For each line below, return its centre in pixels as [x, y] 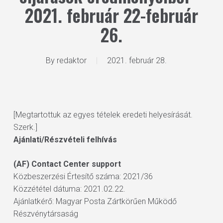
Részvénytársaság [46, 214]
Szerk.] [25, 127]
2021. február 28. [137, 60]
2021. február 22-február [111, 15]
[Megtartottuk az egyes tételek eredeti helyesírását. [103, 115]
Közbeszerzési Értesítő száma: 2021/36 [83, 176]
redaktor [72, 60]
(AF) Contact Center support [67, 164]
